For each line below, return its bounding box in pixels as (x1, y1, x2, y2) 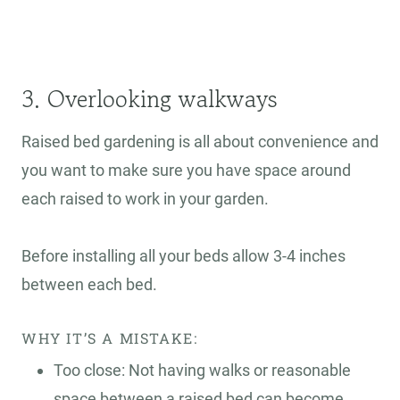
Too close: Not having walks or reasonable (54, 361, 351, 380)
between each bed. (21, 275, 161, 295)
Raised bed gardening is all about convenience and (21, 132, 379, 152)
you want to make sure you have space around (21, 161, 351, 180)
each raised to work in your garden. (21, 189, 272, 209)
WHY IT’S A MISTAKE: (21, 329, 198, 348)
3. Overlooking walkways (21, 82, 278, 116)
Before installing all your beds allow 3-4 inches (21, 246, 346, 266)
